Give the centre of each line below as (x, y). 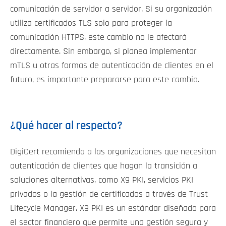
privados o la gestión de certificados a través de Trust (109, 194)
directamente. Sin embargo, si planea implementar (103, 52)
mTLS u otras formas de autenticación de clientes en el (112, 66)
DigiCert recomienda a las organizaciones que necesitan (113, 152)
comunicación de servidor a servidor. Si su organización (111, 9)
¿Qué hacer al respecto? (66, 126)
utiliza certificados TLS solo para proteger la (91, 23)
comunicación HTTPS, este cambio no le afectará (98, 38)
